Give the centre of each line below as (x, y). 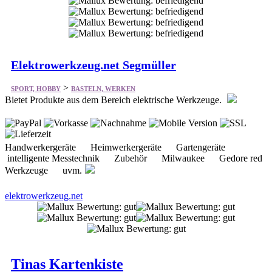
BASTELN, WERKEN (103, 88)
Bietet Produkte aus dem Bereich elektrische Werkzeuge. (114, 100)
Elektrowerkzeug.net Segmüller (93, 65)
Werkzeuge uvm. (43, 170)
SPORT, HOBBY (36, 88)
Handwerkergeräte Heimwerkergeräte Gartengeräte (120, 147)
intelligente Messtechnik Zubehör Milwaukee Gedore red (134, 158)
